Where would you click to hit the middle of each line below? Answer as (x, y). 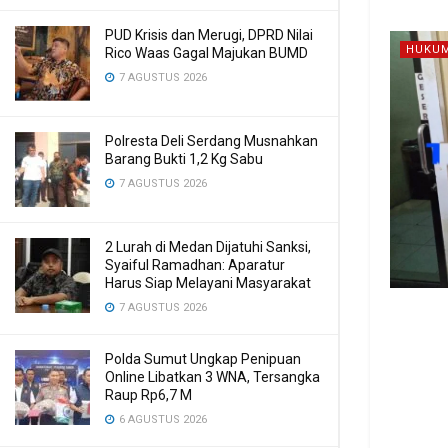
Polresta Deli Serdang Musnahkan (211, 141)
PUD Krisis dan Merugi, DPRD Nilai (209, 35)
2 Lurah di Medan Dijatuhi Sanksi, (208, 247)
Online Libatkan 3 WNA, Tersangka (212, 377)
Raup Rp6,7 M (148, 395)
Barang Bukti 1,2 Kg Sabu (184, 159)
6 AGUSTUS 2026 (161, 419)
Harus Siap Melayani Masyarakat (208, 283)
